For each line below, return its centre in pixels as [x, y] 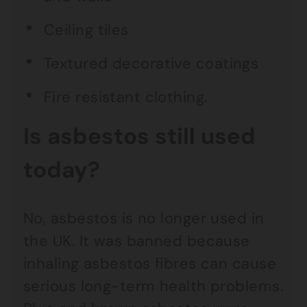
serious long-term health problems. [153, 286]
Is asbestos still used [139, 136]
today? [62, 170]
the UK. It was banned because [137, 241]
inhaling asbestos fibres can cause [150, 263]
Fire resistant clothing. [126, 97]
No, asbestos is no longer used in [144, 218]
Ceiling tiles [86, 30]
